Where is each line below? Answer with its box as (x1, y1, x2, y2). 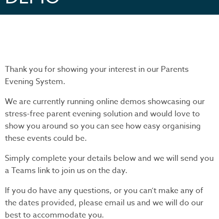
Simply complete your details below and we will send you (5, 153, 214, 165)
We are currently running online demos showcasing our (5, 96, 205, 108)
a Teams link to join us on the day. (5, 165, 128, 177)
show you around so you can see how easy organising (5, 120, 201, 132)
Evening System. (5, 76, 66, 88)
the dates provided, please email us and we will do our (5, 197, 203, 209)
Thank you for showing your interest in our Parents (5, 64, 189, 76)
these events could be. (5, 132, 87, 145)
